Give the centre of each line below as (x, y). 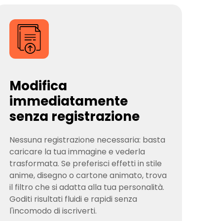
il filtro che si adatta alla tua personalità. (87, 187)
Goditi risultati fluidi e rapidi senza (74, 199)
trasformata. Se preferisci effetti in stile (86, 164)
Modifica (38, 86)
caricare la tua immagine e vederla (77, 152)
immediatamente (69, 101)
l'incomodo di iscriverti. (53, 211)
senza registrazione (75, 116)
